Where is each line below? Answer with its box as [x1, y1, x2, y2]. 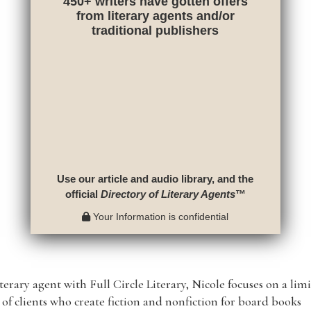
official [65, 187, 101, 200]
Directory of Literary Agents [100, 187, 235, 200]
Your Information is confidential [90, 210, 229, 222]
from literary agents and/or [76, 8, 235, 23]
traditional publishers [92, 23, 219, 37]
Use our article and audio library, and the [57, 172, 254, 185]
